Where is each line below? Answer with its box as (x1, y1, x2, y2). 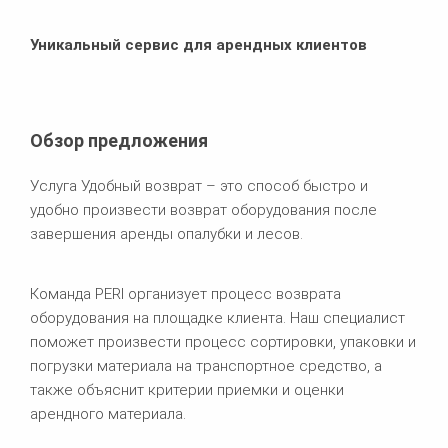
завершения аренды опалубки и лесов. (30, 224, 303, 243)
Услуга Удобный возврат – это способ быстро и (30, 176, 368, 195)
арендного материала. (30, 404, 186, 423)
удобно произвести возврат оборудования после (30, 200, 377, 219)
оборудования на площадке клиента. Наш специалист (30, 308, 405, 327)
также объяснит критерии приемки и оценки (30, 380, 344, 399)
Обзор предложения (30, 129, 208, 151)
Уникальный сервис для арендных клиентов (30, 35, 367, 54)
